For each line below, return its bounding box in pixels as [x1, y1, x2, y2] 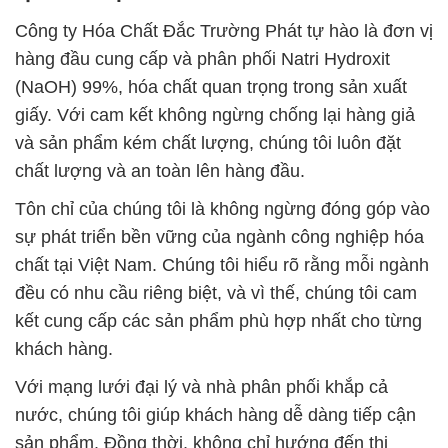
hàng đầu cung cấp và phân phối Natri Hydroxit [15, 49, 390, 70]
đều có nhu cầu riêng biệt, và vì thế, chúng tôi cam [15, 283, 417, 304]
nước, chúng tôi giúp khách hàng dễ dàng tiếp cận [15, 405, 416, 426]
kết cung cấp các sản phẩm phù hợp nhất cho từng [15, 311, 422, 332]
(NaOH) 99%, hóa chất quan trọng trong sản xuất [15, 77, 407, 98]
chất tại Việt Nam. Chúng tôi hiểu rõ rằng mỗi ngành [15, 255, 429, 276]
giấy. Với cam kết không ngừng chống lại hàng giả [15, 105, 415, 126]
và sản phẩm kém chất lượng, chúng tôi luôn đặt [15, 133, 401, 154]
